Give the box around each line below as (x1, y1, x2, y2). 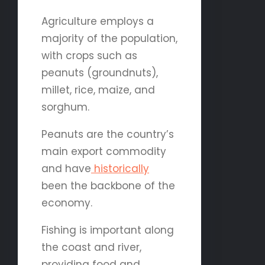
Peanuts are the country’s (41, 127, 174, 141)
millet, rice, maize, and (41, 82, 155, 97)
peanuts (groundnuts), (41, 65, 158, 80)
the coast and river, (41, 240, 141, 254)
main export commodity (41, 144, 166, 159)
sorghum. (41, 99, 89, 114)
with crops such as (41, 48, 137, 63)
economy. (41, 195, 92, 210)
